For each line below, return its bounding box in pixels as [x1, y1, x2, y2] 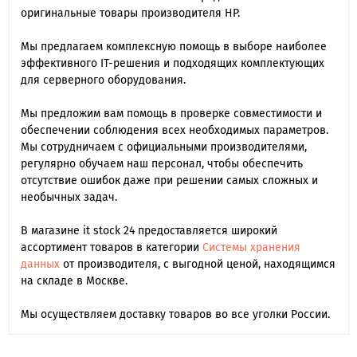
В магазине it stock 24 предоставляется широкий [20, 224, 277, 238]
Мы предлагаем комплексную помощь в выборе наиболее [20, 40, 327, 54]
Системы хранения [202, 241, 300, 255]
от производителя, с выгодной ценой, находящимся [59, 257, 335, 272]
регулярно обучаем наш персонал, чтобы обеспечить [20, 157, 303, 171]
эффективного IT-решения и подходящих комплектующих [20, 57, 324, 71]
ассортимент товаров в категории [20, 241, 202, 255]
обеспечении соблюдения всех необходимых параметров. [20, 124, 328, 138]
